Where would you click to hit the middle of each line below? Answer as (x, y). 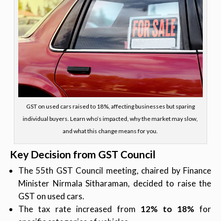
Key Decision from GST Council (83, 154)
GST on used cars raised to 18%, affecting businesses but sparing (110, 107)
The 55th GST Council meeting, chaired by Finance (115, 171)
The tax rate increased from (79, 209)
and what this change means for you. (110, 131)
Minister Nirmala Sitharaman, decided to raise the (115, 184)
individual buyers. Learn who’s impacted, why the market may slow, (110, 119)
